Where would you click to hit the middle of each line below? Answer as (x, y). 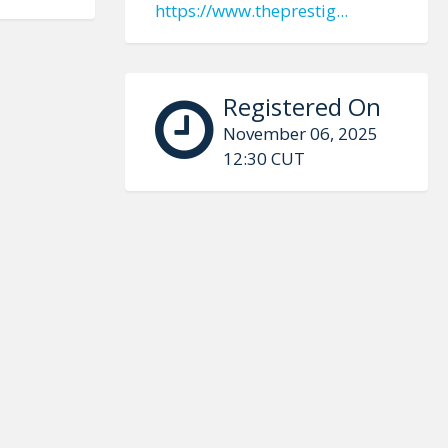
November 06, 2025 (300, 133)
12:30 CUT (263, 158)
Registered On (301, 106)
